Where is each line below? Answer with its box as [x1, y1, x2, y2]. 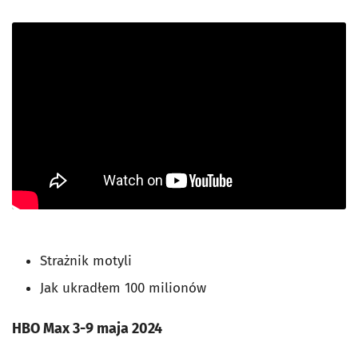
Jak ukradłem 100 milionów [40, 279, 206, 296]
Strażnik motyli [40, 252, 148, 269]
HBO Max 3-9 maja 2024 [12, 319, 162, 337]
